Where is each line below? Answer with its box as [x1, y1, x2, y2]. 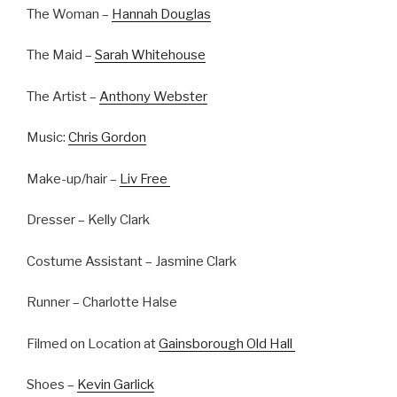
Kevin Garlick [77, 377, 154, 393]
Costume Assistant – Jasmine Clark [27, 253, 237, 269]
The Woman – [27, 5, 112, 22]
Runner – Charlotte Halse [27, 294, 177, 311]
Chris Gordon [68, 129, 146, 146]
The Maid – [27, 47, 95, 64]
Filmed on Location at [27, 335, 159, 352]
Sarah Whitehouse [95, 47, 206, 64]
